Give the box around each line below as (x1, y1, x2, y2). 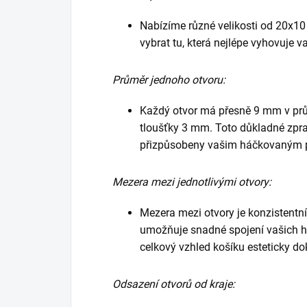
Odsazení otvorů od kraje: (112, 278, 235, 291)
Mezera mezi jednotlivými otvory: (112, 175, 271, 188)
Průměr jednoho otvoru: (112, 73, 225, 86)
